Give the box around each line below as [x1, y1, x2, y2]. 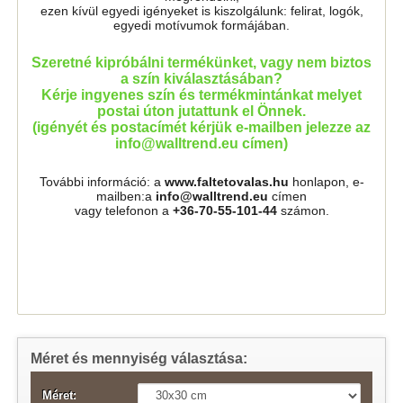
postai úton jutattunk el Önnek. [97, 103, 306, 120]
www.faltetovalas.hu [164, 175, 289, 190]
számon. [280, 203, 329, 219]
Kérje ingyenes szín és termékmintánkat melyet [41, 87, 362, 103]
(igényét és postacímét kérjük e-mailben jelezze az [32, 120, 371, 136]
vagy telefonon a [74, 203, 173, 219]
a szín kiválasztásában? [121, 71, 282, 87]
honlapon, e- [288, 175, 364, 190]
